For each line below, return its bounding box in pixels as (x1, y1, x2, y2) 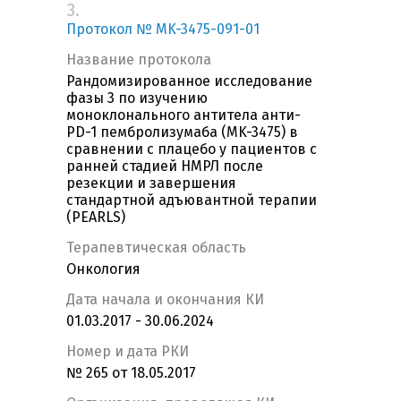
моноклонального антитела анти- (66, 107, 301, 124)
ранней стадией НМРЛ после (66, 158, 263, 175)
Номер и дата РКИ (66, 343, 189, 361)
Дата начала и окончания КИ (66, 291, 264, 309)
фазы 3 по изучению (66, 90, 208, 107)
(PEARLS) (66, 209, 125, 226)
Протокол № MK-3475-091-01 (66, 21, 260, 38)
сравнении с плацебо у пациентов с (66, 141, 317, 158)
